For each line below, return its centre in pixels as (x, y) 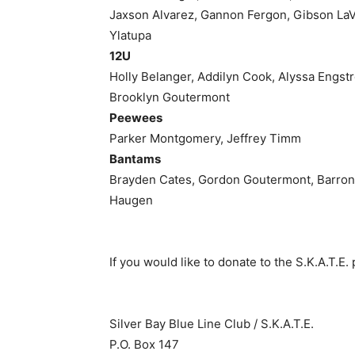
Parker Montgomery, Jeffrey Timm (199, 139)
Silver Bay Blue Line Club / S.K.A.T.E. (206, 324)
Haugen (125, 200)
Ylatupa (124, 36)
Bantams (129, 159)
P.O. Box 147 (138, 345)
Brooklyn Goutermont (164, 97)
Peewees (130, 118)
